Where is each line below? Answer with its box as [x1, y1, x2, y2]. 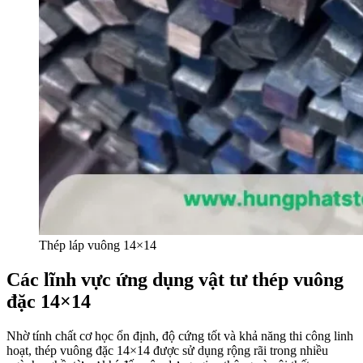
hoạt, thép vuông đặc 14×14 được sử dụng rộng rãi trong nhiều [6, 344, 328, 358]
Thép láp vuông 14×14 [39, 238, 156, 253]
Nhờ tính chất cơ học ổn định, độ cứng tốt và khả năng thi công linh [6, 329, 353, 344]
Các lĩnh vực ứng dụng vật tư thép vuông [6, 269, 344, 291]
